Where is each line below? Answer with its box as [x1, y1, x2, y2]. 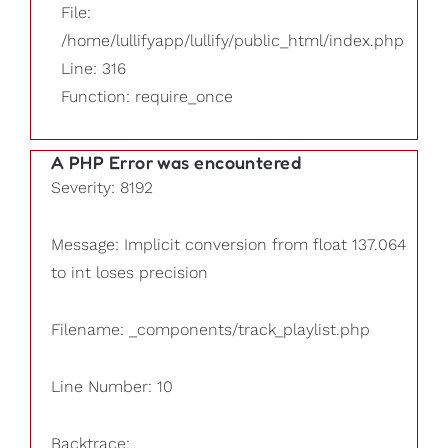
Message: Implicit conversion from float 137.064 [51, 236, 406, 254]
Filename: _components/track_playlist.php [51, 320, 370, 338]
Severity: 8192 [51, 179, 153, 197]
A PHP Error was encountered [51, 151, 302, 174]
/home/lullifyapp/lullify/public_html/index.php [61, 31, 404, 49]
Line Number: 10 [51, 377, 173, 395]
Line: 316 [61, 59, 126, 77]
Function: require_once [61, 87, 233, 105]
